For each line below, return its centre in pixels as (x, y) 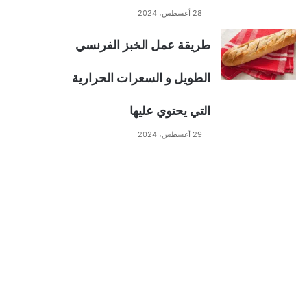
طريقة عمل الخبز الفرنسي (143, 45)
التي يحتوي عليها (170, 111)
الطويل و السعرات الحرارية (141, 78)
